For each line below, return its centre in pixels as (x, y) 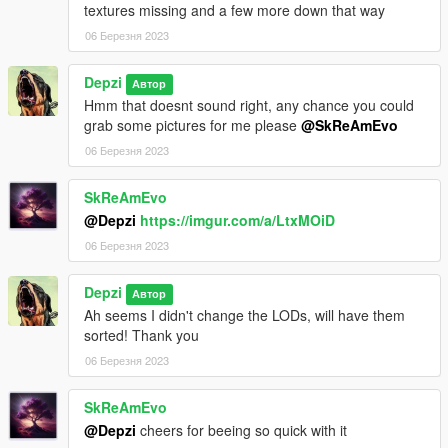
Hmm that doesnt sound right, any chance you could (249, 105)
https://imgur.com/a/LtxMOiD (237, 220)
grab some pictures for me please (192, 125)
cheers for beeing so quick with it (241, 430)
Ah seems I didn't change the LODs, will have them (244, 315)
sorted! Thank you (141, 335)
